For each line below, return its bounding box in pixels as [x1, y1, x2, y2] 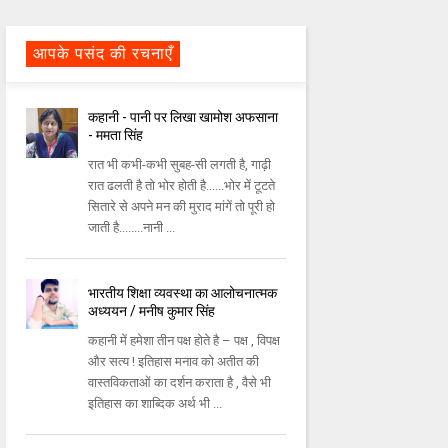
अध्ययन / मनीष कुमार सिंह [88, 303, 216, 320]
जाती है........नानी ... [88, 220, 176, 236]
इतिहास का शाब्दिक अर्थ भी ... [88, 396, 223, 412]
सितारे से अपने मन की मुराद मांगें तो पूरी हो [88, 199, 276, 215]
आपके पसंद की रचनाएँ [32, 44, 173, 64]
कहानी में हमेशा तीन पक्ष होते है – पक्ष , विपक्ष [88, 333, 281, 349]
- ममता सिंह [88, 127, 144, 144]
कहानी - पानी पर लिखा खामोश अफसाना [88, 109, 279, 126]
